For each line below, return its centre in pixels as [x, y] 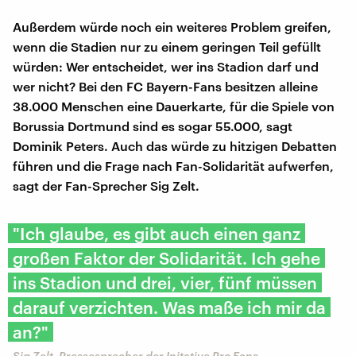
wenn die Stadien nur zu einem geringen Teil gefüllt [167, 46]
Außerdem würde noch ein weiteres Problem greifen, [172, 26]
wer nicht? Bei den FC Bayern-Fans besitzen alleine [165, 86]
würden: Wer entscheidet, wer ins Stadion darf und [166, 66]
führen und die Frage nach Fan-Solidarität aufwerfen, [173, 165]
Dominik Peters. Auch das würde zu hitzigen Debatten [175, 145]
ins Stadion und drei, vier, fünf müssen [165, 282]
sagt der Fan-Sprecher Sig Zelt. [106, 185]
